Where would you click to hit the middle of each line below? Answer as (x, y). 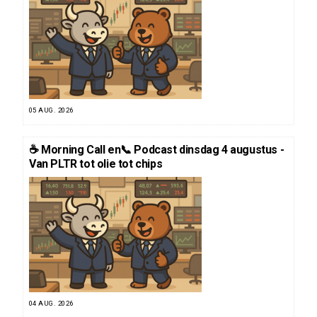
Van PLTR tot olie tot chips (96, 163)
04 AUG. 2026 (51, 303)
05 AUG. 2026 (51, 110)
